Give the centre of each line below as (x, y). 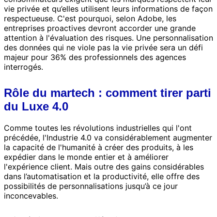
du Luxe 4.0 (36, 106)
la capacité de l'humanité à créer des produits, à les (99, 147)
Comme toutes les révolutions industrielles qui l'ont (98, 128)
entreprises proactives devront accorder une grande (100, 28)
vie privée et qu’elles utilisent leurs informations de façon (108, 8)
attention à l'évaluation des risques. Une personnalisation (108, 38)
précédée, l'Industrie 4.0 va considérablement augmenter (108, 137)
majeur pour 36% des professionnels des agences (95, 57)
